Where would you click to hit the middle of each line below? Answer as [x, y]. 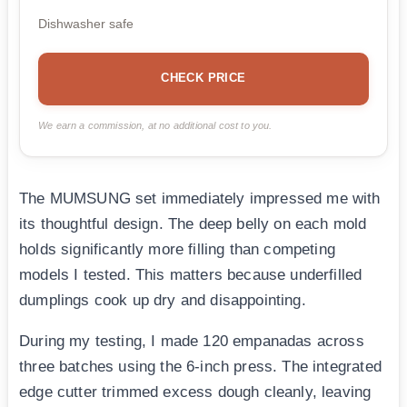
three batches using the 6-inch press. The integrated [200, 367]
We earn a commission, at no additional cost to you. [155, 126]
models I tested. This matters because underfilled [191, 275]
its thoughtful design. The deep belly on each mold [193, 224]
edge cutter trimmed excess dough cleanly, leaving [195, 392]
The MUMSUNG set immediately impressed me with [200, 199]
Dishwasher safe [86, 24]
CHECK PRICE [203, 78]
